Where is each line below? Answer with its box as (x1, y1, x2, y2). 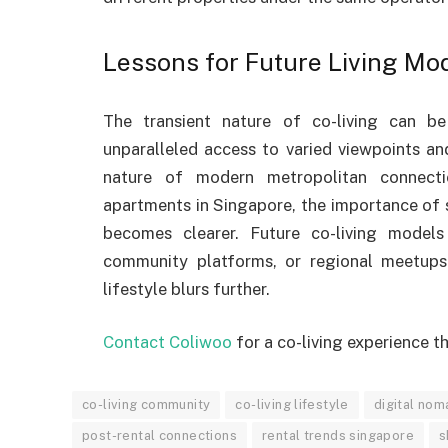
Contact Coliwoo (103, 332, 232, 353)
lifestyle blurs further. (103, 278, 270, 299)
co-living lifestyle (235, 397, 349, 413)
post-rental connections (82, 428, 237, 444)
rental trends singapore (261, 428, 414, 444)
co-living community (82, 397, 211, 413)
